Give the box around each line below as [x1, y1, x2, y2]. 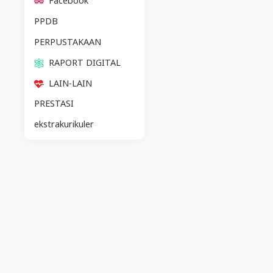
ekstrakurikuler [34, 118, 94, 130]
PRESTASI [34, 97, 74, 110]
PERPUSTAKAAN [34, 36, 101, 48]
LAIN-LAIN [46, 77, 92, 89]
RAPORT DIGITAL [46, 56, 121, 68]
